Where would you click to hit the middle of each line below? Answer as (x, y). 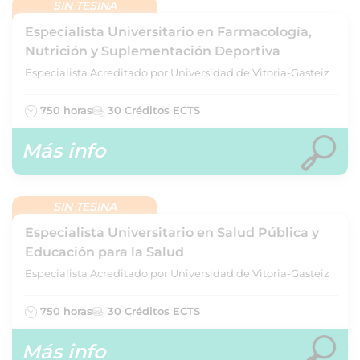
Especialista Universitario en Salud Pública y (172, 232)
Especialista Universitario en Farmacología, (168, 32)
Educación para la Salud (104, 252)
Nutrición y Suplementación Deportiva (153, 51)
